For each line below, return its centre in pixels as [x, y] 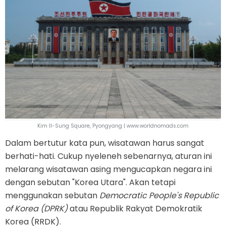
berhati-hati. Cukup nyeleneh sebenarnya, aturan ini [108, 156]
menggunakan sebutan [52, 196]
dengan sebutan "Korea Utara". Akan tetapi [90, 183]
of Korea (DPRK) [36, 209]
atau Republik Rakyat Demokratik [135, 209]
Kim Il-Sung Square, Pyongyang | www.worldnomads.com [113, 126]
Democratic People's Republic [159, 196]
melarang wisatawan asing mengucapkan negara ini [108, 169]
